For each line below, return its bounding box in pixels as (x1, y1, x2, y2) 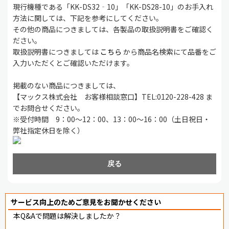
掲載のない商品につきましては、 (13, 80, 120, 90)
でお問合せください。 (13, 102, 84, 113)
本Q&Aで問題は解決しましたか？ (13, 210, 121, 221)
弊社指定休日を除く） (13, 125, 84, 135)
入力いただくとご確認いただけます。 (13, 57, 134, 68)
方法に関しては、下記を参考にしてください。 (13, 12, 163, 23)
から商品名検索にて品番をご (122, 46, 216, 57)
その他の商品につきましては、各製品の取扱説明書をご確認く (13, 24, 213, 34)
